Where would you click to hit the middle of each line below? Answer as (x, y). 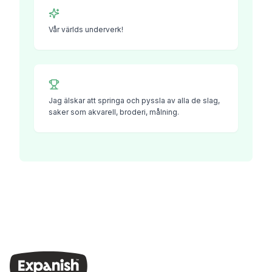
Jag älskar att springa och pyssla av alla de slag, (134, 100)
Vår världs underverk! (86, 29)
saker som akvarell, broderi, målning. (114, 112)
